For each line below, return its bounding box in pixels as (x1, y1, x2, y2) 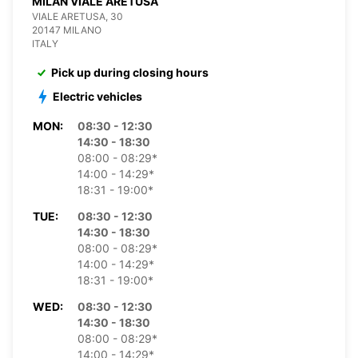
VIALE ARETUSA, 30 (32, 10, 123, 22)
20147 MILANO (32, 23, 101, 36)
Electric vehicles (53, 89, 142, 103)
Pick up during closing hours (51, 65, 209, 79)
